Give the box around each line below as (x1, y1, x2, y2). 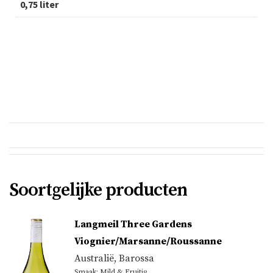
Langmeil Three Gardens (74, 218, 192, 231)
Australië (74, 252, 114, 265)
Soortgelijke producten (9, 179, 187, 202)
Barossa (118, 252, 154, 265)
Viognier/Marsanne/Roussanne (74, 235, 222, 248)
